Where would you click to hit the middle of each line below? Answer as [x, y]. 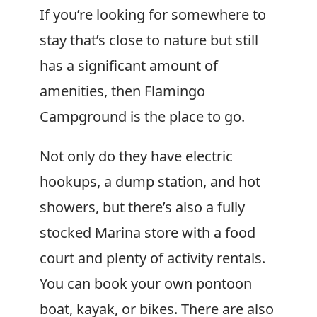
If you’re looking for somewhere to [153, 15]
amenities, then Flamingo [122, 91]
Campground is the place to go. [142, 116]
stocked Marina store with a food [148, 232]
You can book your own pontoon [146, 283]
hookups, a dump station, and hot [150, 181]
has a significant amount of [129, 65]
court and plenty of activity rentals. [152, 258]
